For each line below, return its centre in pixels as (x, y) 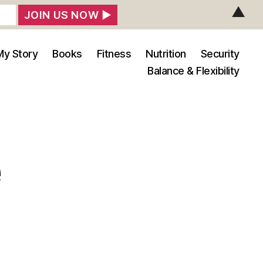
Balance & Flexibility (193, 70)
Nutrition (166, 53)
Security (220, 53)
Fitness (114, 53)
